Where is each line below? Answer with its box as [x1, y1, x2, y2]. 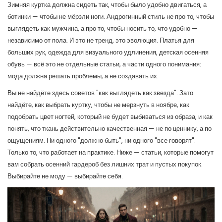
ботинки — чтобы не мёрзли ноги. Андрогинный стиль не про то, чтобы [7, 12, 214, 21]
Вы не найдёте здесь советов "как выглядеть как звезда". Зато [7, 88, 193, 98]
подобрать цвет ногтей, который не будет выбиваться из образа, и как [7, 112, 213, 121]
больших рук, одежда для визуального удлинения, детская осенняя [7, 48, 209, 57]
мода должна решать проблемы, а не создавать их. [7, 71, 159, 81]
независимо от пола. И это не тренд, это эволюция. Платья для [7, 36, 194, 45]
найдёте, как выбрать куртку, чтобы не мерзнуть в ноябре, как [7, 100, 189, 110]
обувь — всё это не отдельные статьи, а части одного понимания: [7, 59, 201, 69]
